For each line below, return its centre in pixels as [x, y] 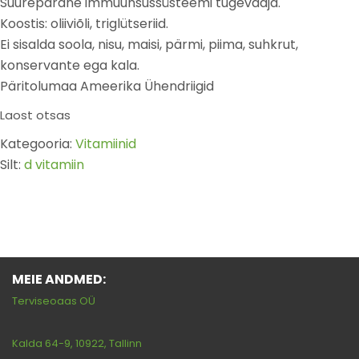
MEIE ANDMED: [59, 279]
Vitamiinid [106, 144]
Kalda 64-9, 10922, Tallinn [77, 343]
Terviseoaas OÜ [54, 301]
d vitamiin [54, 165]
